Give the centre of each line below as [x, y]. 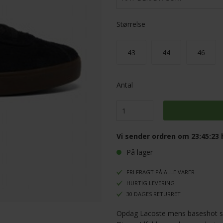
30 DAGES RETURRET [154, 194]
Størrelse [131, 24]
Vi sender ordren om [154, 136]
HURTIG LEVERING [151, 183]
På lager [140, 152]
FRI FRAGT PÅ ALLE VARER [161, 172]
